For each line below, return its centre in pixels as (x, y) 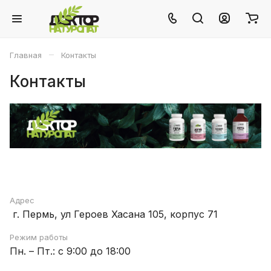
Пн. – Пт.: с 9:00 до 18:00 (70, 251)
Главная (26, 55)
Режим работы (39, 237)
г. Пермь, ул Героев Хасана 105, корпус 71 (114, 214)
